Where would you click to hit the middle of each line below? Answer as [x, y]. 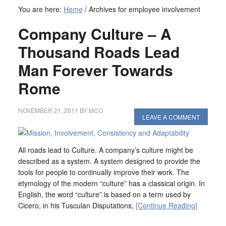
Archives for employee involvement [143, 9]
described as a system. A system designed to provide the [109, 161]
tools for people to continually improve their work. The [103, 172]
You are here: [41, 9]
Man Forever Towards [95, 70]
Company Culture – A [95, 34]
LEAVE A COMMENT [171, 117]
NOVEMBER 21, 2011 [48, 110]
